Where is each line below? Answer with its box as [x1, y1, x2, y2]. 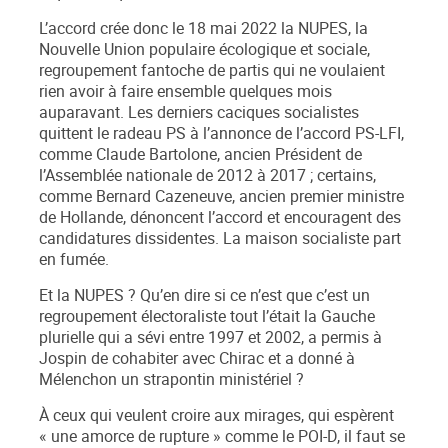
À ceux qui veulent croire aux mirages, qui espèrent [39, 405, 394, 427]
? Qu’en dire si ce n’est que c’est [128, 285, 352, 307]
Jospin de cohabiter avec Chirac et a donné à [39, 348, 355, 370]
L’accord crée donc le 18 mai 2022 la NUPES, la [39, 18, 368, 40]
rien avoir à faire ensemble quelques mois [39, 81, 332, 103]
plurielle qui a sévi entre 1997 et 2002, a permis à [39, 327, 382, 349]
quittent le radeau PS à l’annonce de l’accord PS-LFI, [39, 123, 404, 145]
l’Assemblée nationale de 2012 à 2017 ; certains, [39, 165, 376, 187]
